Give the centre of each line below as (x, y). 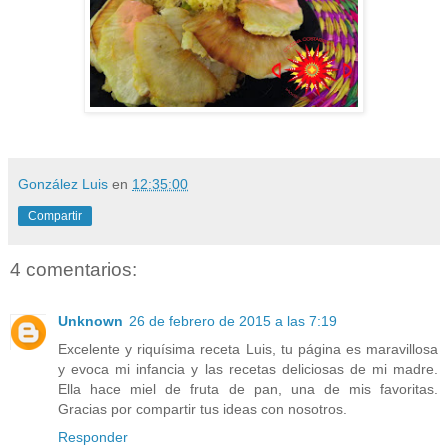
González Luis (65, 183)
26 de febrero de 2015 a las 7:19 (233, 320)
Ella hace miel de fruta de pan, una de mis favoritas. (248, 388)
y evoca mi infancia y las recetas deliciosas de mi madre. (248, 368)
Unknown (90, 320)
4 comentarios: (73, 269)
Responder (93, 436)
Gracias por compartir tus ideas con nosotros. (202, 408)
